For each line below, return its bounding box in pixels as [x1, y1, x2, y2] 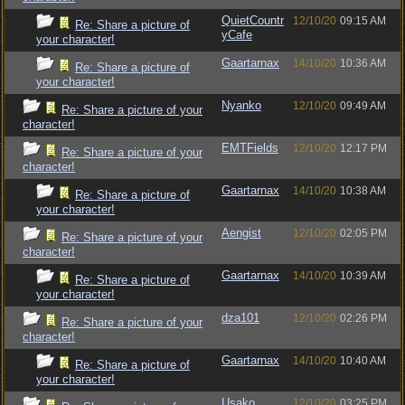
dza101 [221, 311, 259, 325]
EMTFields [221, 141, 278, 155]
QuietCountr [221, 14, 284, 27]
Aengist [221, 226, 261, 240]
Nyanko [221, 99, 261, 112]
